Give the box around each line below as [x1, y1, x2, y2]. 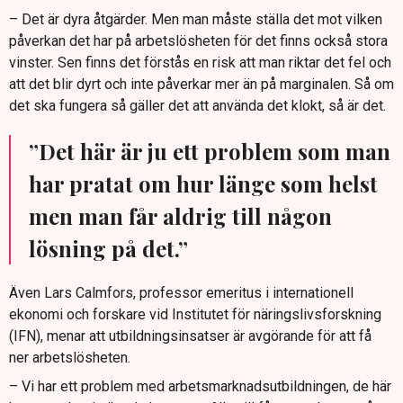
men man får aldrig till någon [29, 201, 332, 231]
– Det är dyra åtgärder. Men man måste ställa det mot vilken [9, 11, 382, 29]
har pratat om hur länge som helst [29, 169, 378, 199]
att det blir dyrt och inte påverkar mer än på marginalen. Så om [9, 76, 394, 94]
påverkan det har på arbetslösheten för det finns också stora [9, 32, 388, 50]
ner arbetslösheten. [9, 349, 130, 367]
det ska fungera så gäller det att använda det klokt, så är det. [9, 97, 386, 115]
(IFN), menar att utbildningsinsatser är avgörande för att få [9, 327, 372, 345]
